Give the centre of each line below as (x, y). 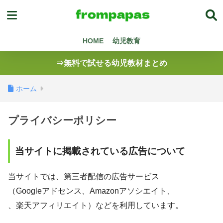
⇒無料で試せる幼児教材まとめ (111, 63)
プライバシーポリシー (62, 120)
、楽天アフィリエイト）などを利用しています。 (96, 205)
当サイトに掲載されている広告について (100, 151)
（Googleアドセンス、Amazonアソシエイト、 (91, 191)
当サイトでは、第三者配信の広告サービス (84, 176)
